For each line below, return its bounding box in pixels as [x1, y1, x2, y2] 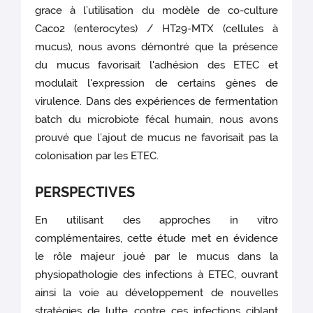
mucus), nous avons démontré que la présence [35, 41, 278, 54]
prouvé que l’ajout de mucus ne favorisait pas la [35, 131, 278, 145]
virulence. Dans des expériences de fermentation [35, 95, 278, 108]
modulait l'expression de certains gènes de [35, 77, 278, 90]
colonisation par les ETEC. [35, 150, 159, 163]
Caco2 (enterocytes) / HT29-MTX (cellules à [35, 22, 278, 36]
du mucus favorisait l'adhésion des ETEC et [35, 59, 278, 72]
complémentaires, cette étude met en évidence [35, 232, 278, 245]
